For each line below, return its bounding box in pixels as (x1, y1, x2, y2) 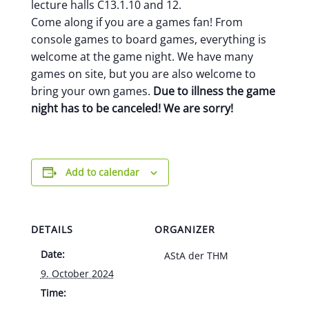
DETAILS (30, 223, 73, 236)
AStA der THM (164, 249, 228, 262)
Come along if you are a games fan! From (30, 14, 243, 30)
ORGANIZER (154, 223, 215, 236)
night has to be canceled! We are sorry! (30, 101, 233, 116)
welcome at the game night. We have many (30, 49, 253, 64)
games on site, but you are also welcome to (30, 66, 256, 81)
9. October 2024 (40, 267, 114, 280)
